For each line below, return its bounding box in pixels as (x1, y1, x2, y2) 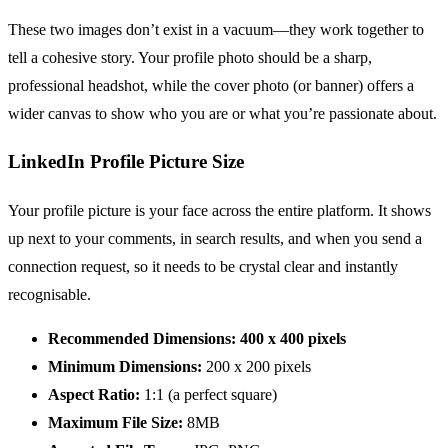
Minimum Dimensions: (48, 358, 202, 375)
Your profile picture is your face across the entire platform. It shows (8, 202, 431, 219)
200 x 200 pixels (202, 358, 311, 375)
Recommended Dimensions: (48, 330, 236, 347)
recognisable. (8, 286, 91, 303)
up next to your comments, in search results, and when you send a (8, 230, 422, 247)
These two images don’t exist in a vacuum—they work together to (8, 20, 424, 38)
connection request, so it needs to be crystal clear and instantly (8, 258, 398, 275)
